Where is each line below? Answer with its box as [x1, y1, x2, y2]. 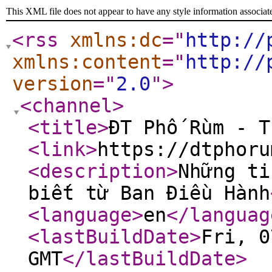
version [12, 73, 93, 95]
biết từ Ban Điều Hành [28, 182, 270, 204]
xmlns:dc [70, 29, 162, 51]
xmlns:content [12, 51, 162, 73]
